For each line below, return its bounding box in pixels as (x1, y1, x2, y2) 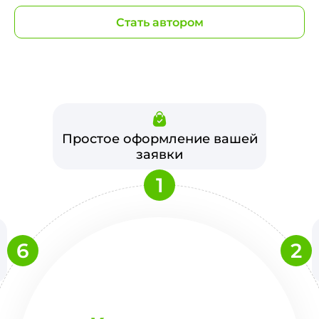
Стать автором (115, 15, 204, 29)
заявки (136, 147, 183, 162)
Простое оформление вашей (61, 131, 258, 147)
